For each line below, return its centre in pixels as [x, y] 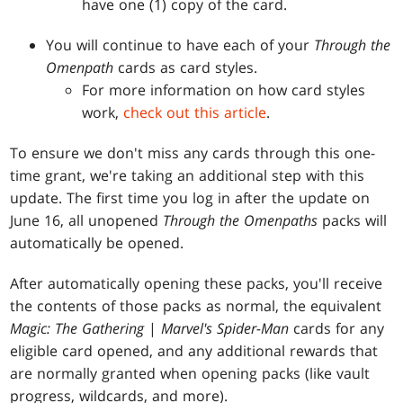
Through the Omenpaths [241, 221]
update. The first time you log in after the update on [190, 198]
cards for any [337, 329]
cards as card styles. [186, 68]
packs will [353, 221]
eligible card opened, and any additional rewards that [194, 351]
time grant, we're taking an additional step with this [188, 176]
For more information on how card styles [224, 90]
